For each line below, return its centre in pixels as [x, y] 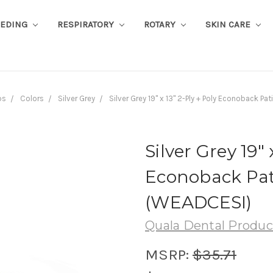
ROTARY [161, 24]
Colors [32, 98]
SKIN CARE [229, 24]
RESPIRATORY [87, 24]
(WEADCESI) [199, 202]
